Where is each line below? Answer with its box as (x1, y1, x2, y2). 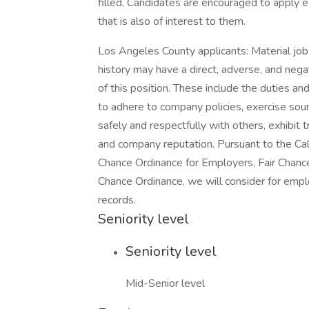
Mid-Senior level (126, 276, 205, 291)
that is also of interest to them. (98, 14, 246, 29)
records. (98, 192, 136, 208)
